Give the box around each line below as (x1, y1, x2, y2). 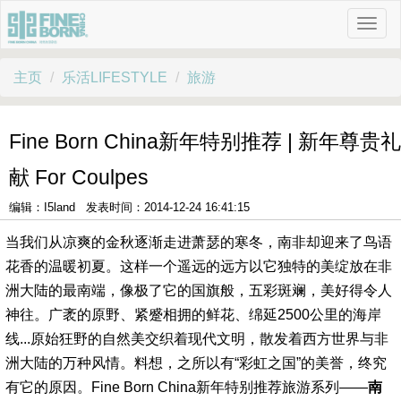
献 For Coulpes (9, 166, 149, 189)
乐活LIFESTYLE (62, 70, 167, 85)
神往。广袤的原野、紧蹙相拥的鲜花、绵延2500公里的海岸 (5, 307, 381, 322)
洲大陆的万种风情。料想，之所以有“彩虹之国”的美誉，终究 (5, 355, 387, 371)
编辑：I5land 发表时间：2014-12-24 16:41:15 (9, 200, 250, 214)
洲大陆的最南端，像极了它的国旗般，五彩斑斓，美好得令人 (5, 283, 392, 298)
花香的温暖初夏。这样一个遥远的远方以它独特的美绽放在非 (5, 259, 392, 274)
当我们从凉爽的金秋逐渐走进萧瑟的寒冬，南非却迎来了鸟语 (5, 235, 392, 250)
